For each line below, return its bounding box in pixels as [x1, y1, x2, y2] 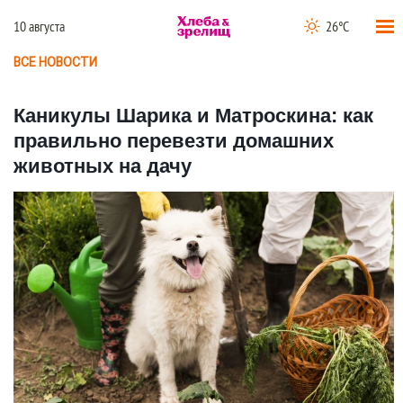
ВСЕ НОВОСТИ [13, 54, 97, 70]
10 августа [13, 19, 65, 35]
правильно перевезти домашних [13, 129, 334, 152]
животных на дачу [13, 154, 192, 177]
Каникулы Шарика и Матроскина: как [13, 103, 373, 127]
